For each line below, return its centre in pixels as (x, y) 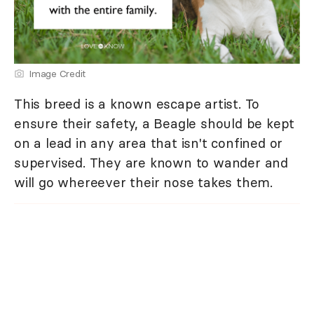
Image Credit (57, 74)
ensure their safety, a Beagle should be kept (155, 124)
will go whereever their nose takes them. (143, 183)
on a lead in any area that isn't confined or (149, 143)
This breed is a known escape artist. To (137, 104)
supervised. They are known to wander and (151, 163)
